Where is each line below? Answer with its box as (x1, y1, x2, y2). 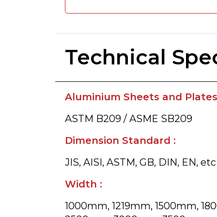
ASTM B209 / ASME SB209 (65, 113, 192, 124)
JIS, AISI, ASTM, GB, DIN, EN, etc (65, 156, 216, 168)
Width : (65, 178, 102, 190)
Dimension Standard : (65, 135, 176, 146)
